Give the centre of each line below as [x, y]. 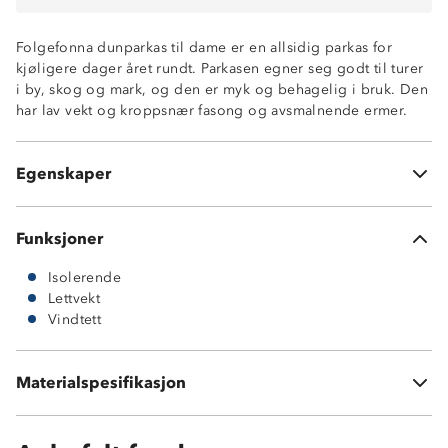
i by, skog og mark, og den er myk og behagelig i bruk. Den [222, 89]
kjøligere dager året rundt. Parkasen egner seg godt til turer [220, 68]
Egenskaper [63, 174]
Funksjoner [59, 239]
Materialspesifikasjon [101, 383]
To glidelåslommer [112, 154]
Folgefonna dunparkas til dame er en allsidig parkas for [204, 47]
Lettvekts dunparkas [114, 112]
